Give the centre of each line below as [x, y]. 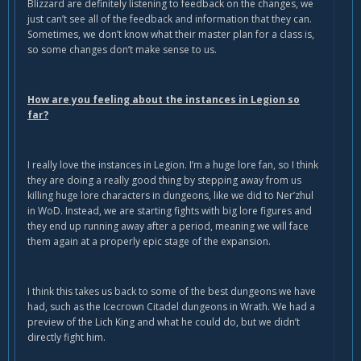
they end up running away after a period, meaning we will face [168, 226]
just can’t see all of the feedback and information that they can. [170, 19]
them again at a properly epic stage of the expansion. [149, 242]
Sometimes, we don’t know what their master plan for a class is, [171, 35]
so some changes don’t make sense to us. [122, 50]
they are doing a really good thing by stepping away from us [164, 180]
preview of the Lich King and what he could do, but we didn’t [164, 322]
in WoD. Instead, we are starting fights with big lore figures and [170, 211]
